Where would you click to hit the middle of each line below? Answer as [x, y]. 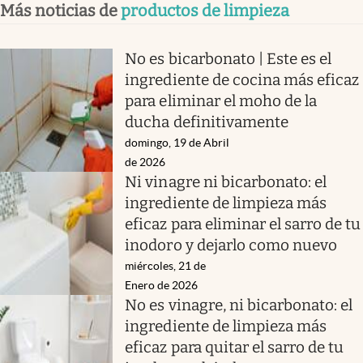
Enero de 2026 [162, 285]
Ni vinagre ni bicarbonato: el [226, 181]
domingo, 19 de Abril [177, 142]
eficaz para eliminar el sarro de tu [243, 224]
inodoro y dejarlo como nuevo [231, 245]
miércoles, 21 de [166, 265]
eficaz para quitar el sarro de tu [235, 347]
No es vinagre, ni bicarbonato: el [239, 305]
